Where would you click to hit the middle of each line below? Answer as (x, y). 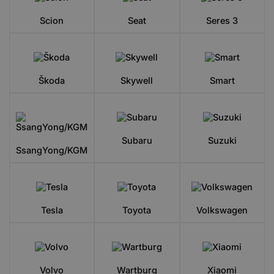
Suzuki (222, 140)
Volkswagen (222, 210)
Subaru (137, 140)
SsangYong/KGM (52, 150)
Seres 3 (222, 20)
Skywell (137, 80)
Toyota (137, 210)
